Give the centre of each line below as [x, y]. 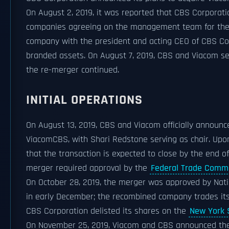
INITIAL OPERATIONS [84, 100]
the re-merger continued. [73, 70]
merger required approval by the [88, 168]
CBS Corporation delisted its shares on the [107, 211]
